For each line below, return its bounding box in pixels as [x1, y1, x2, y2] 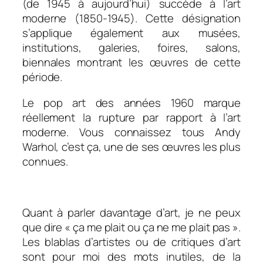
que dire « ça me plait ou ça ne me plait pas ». [22, 219, 241, 235]
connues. [22, 153, 69, 169]
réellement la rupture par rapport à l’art [22, 109, 241, 125]
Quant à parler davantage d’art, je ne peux [22, 204, 241, 220]
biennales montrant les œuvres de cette [22, 55, 241, 70]
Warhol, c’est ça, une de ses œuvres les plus [22, 139, 241, 154]
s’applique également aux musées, [22, 25, 241, 41]
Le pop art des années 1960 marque [22, 95, 241, 110]
